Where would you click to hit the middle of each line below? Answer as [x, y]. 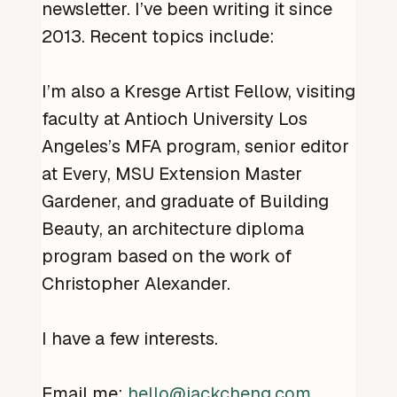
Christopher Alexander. [136, 284]
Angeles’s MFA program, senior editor [195, 147]
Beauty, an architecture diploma [173, 229]
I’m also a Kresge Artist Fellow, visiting [198, 92]
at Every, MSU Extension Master [172, 174]
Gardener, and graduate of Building [185, 202]
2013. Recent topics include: [158, 37]
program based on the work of [167, 257]
